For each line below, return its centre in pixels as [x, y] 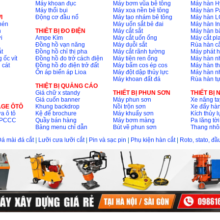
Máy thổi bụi [51, 11]
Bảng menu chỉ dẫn [61, 127]
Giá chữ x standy [57, 93]
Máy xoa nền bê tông [141, 11]
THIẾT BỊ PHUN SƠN [141, 93]
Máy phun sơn [132, 100]
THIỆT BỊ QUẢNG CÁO [66, 86]
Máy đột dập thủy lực [140, 72]
